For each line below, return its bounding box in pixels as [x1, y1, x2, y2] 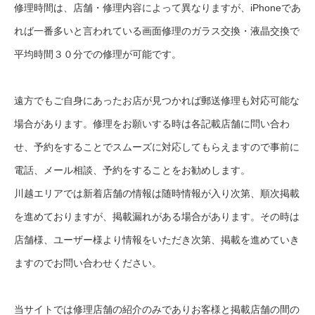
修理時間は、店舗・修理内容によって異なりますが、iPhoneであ [14, 2, 301, 14]
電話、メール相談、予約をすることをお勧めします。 [14, 165, 250, 176]
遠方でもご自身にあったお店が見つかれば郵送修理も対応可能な [14, 95, 300, 107]
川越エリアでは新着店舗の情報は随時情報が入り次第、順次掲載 [14, 188, 300, 200]
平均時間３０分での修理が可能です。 [14, 49, 181, 60]
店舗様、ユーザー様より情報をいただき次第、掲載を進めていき [14, 234, 300, 246]
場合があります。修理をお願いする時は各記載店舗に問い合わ [14, 118, 290, 130]
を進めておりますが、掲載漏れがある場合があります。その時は [14, 211, 300, 223]
